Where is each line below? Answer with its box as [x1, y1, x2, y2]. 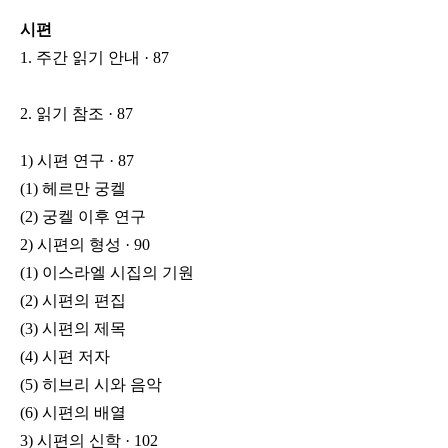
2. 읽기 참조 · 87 [20, 105, 133, 122]
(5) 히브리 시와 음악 [20, 376, 162, 393]
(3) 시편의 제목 [20, 320, 126, 337]
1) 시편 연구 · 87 [20, 152, 134, 169]
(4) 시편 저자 [20, 348, 110, 365]
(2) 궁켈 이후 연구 [20, 208, 146, 225]
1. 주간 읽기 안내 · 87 [20, 49, 169, 66]
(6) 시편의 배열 [20, 404, 126, 421]
